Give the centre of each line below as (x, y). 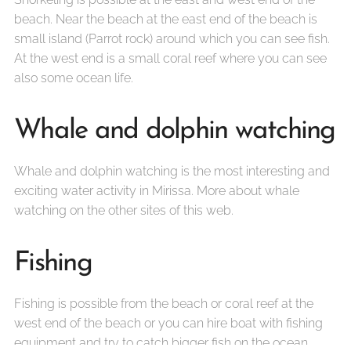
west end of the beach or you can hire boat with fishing (168, 323)
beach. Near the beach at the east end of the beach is (166, 19)
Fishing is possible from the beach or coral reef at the (164, 304)
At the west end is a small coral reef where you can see (170, 58)
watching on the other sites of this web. (124, 210)
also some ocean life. (74, 78)
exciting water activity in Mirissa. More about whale (157, 191)
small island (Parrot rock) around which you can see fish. (172, 39)
